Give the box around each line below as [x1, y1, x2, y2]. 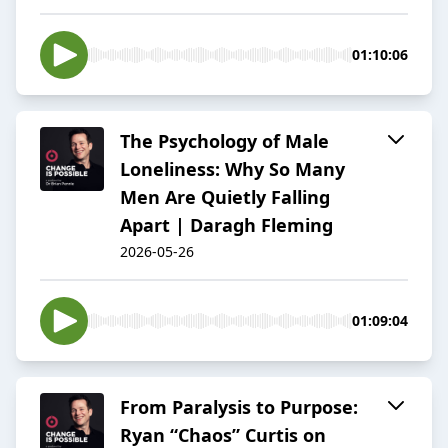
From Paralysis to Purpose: [120, 395, 358, 420]
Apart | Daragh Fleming [120, 213, 333, 238]
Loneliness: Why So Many [120, 157, 345, 182]
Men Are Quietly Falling [120, 185, 330, 210]
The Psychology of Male [120, 129, 329, 154]
